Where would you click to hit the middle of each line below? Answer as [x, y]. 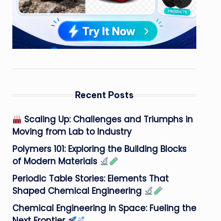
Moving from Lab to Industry [72, 132]
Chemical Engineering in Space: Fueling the [104, 208]
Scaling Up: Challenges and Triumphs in [108, 119]
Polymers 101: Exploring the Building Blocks [99, 149]
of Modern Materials [56, 161]
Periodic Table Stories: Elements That [90, 179]
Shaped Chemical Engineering [78, 191]
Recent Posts [104, 95]
